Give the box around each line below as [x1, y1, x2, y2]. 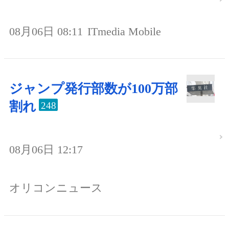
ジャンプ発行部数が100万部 [9, 81, 178, 96]
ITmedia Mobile [87, 25, 161, 38]
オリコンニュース [9, 181, 103, 195]
